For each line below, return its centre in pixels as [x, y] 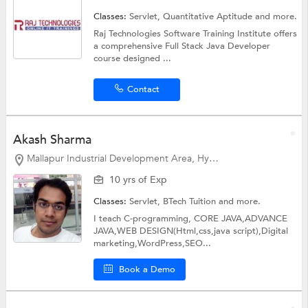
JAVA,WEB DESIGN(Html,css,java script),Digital [191, 231]
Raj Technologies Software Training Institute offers [196, 34]
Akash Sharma [52, 140]
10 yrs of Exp [139, 179]
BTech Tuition [191, 201]
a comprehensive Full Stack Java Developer [182, 46]
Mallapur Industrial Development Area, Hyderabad [118, 159]
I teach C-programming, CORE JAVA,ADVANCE [191, 218]
